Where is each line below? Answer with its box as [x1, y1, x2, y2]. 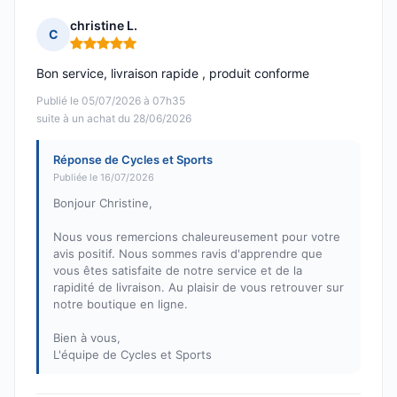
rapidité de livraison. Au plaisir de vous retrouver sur [53, 280, 344, 295]
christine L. [70, 18, 137, 34]
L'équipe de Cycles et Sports [53, 347, 212, 362]
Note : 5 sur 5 [69, 42, 153, 59]
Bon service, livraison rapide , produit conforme [36, 66, 309, 82]
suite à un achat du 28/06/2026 [36, 112, 191, 126]
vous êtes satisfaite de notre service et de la [53, 263, 302, 278]
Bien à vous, [53, 331, 121, 346]
